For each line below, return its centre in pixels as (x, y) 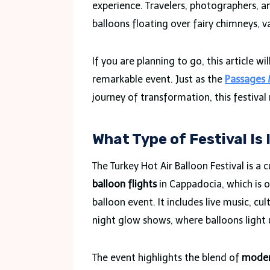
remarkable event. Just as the (159, 79)
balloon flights (124, 184)
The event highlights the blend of (167, 257)
